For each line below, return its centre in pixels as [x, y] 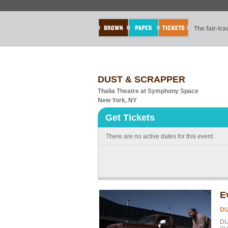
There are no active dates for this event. [160, 136]
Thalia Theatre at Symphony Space [148, 91]
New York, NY [117, 100]
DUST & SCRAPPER [141, 79]
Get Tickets [130, 118]
